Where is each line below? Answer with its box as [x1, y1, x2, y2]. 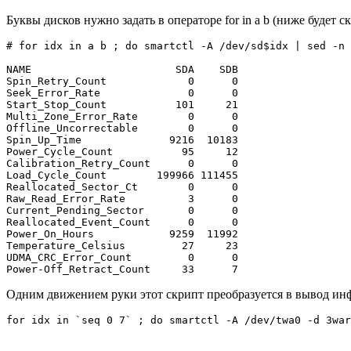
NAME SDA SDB [6, 63, 238, 75]
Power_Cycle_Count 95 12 [6, 145, 238, 157]
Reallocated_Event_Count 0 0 [6, 215, 238, 228]
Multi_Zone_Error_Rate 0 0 [6, 110, 238, 122]
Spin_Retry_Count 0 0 [6, 74, 238, 87]
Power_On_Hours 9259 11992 [6, 227, 238, 240]
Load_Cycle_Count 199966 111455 [6, 168, 238, 181]
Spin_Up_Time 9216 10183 [6, 133, 238, 146]
